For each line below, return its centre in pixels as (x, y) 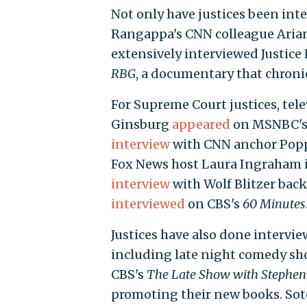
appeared (201, 124)
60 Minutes (274, 204)
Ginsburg (141, 124)
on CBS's (213, 204)
